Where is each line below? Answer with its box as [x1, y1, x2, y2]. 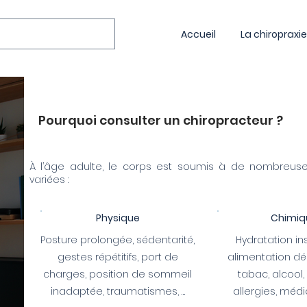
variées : [29, 173, 69, 186]
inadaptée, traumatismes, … [50, 284, 185, 298]
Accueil [181, 27, 216, 41]
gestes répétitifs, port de [57, 250, 178, 264]
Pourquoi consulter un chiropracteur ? [38, 112, 283, 129]
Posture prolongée [40, 233, 132, 247]
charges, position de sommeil [43, 267, 192, 281]
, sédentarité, [132, 233, 195, 247]
